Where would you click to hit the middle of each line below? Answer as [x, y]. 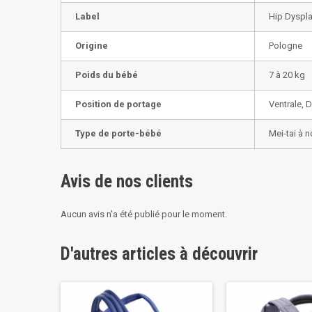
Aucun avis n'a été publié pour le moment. [144, 214]
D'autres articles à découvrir [159, 254]
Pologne [286, 46]
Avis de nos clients [127, 182]
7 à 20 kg [287, 75]
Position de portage [118, 104]
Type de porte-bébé [118, 134]
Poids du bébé [107, 75]
